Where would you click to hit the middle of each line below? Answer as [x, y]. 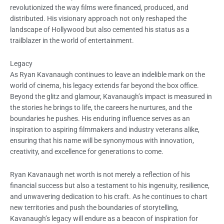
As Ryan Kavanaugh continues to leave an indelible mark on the [107, 75]
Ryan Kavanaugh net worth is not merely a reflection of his [100, 174]
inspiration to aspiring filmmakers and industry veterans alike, [105, 130]
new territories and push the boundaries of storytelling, [94, 207]
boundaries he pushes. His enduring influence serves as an [100, 119]
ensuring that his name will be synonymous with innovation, [102, 141]
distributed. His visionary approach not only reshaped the [98, 19]
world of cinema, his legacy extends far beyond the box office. [104, 86]
